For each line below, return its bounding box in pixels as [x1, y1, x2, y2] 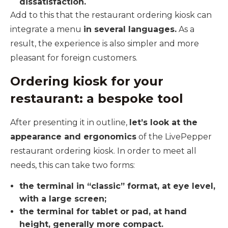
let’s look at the [129, 117, 197, 127]
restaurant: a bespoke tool [10, 91, 183, 106]
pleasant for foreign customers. [10, 53, 137, 63]
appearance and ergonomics [10, 131, 136, 141]
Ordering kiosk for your [10, 73, 163, 89]
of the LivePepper [136, 131, 212, 141]
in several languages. [83, 24, 177, 35]
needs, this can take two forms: [10, 160, 135, 170]
